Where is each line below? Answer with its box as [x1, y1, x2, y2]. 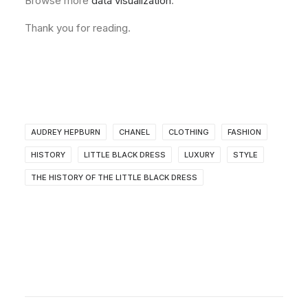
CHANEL [119, 127, 150, 137]
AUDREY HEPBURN [31, 127, 100, 137]
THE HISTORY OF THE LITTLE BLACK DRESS [31, 173, 197, 182]
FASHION [228, 127, 261, 137]
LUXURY [184, 150, 214, 159]
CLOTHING [168, 127, 209, 137]
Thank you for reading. [25, 21, 131, 34]
